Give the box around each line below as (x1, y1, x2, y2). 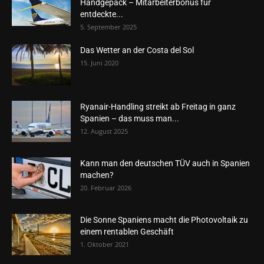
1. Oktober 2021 (80, 240, 129, 249)
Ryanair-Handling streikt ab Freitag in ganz (80, 102, 236, 112)
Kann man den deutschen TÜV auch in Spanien (80, 159, 250, 169)
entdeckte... (80, 9, 123, 19)
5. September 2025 (80, 22, 137, 32)
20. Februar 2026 (80, 183, 131, 193)
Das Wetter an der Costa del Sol (80, 45, 194, 55)
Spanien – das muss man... (80, 114, 179, 124)
